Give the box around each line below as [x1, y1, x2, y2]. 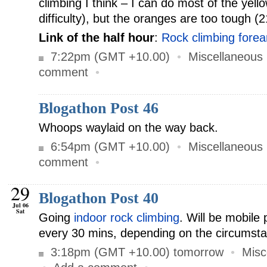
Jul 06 [13, 201, 29, 209]
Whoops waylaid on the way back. [39, 121, 218, 134]
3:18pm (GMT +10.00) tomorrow [44, 246, 227, 259]
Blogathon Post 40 [39, 190, 159, 207]
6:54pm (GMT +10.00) [44, 140, 173, 153]
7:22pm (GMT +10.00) [44, 50, 173, 63]
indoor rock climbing [74, 211, 179, 224]
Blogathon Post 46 [39, 100, 159, 117]
